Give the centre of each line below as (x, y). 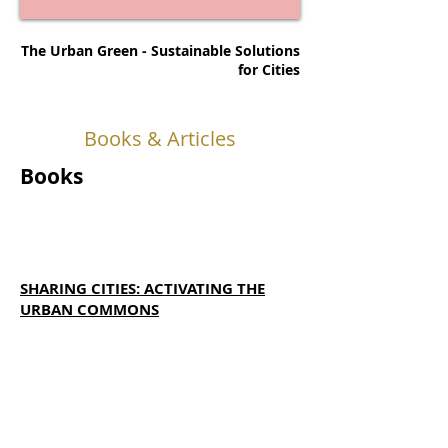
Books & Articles (160, 138)
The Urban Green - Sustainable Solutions (160, 50)
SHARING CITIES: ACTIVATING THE (142, 288)
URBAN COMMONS (89, 309)
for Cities (269, 69)
